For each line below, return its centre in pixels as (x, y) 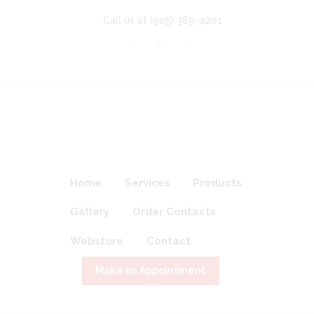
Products (217, 183)
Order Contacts (174, 212)
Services (147, 183)
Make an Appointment (151, 271)
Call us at (126, 21)
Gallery (90, 212)
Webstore (97, 241)
